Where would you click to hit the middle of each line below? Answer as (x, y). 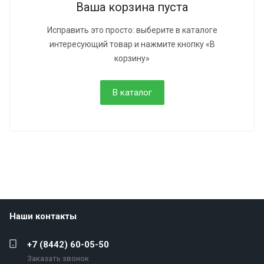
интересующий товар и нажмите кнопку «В (132, 44)
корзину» (132, 58)
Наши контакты (43, 216)
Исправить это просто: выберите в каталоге (132, 30)
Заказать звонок (58, 258)
